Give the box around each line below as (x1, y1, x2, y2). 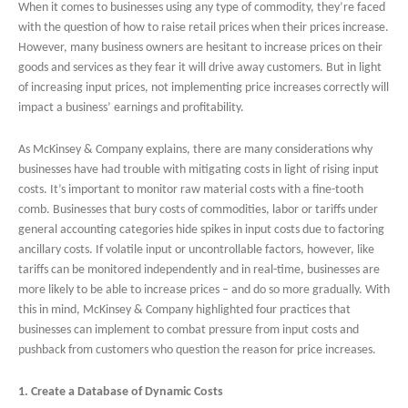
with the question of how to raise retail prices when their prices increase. (18, 21, 389, 36)
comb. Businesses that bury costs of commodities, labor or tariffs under (18, 203, 378, 218)
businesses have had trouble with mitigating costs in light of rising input (18, 163, 379, 178)
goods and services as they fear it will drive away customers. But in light (18, 61, 382, 76)
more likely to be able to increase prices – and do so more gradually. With (18, 283, 390, 298)
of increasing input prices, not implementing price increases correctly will (18, 81, 389, 96)
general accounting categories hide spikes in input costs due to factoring (18, 223, 384, 238)
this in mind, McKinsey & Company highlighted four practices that (18, 303, 351, 318)
